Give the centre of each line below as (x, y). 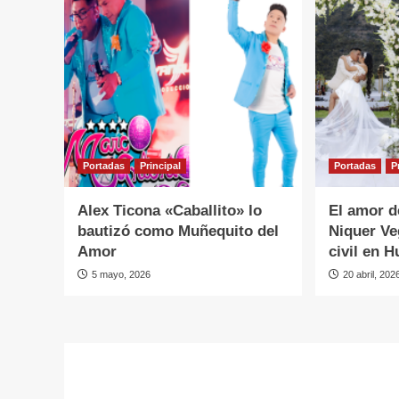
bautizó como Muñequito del (178, 232)
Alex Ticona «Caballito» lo (170, 211)
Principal (160, 166)
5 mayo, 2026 (121, 275)
